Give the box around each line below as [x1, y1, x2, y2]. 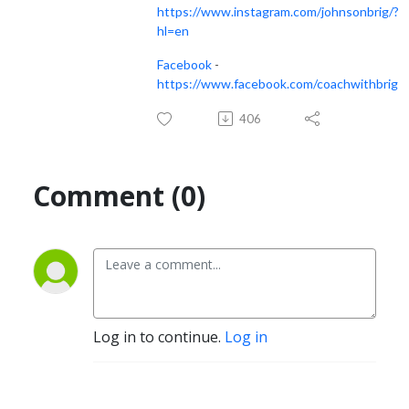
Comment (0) [33, 176, 205, 215]
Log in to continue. [93, 326, 225, 347]
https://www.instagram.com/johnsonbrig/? [157, 3, 399, 19]
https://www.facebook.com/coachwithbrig [157, 75, 398, 91]
